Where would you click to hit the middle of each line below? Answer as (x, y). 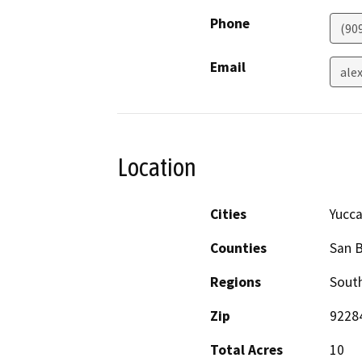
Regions (236, 282)
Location (157, 167)
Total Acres (246, 350)
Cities (228, 215)
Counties (238, 248)
